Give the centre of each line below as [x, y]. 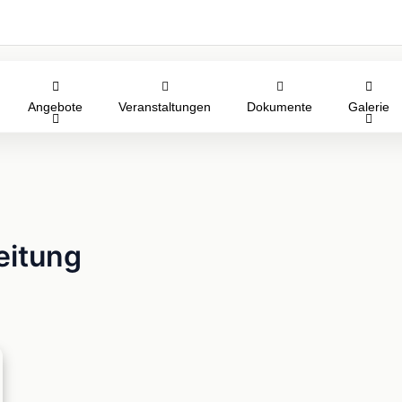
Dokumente [280, 107]
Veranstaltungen [165, 107]
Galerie [369, 107]
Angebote [55, 107]
